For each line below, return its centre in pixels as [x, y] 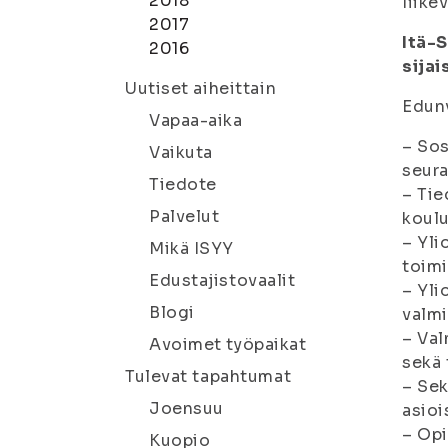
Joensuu [186, 408]
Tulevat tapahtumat [208, 376]
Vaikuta [181, 152]
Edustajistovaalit [222, 280]
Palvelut [184, 216]
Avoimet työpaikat [228, 344]
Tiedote [183, 184]
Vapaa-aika [196, 120]
